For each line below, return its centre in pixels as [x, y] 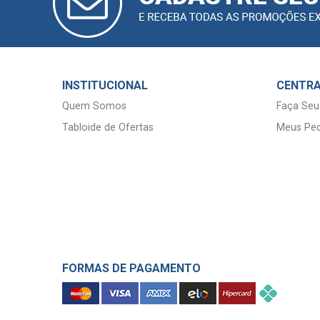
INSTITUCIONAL [105, 85]
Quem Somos [94, 106]
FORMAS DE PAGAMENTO [131, 269]
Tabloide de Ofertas [108, 127]
